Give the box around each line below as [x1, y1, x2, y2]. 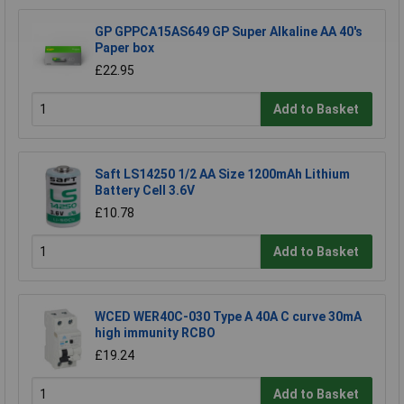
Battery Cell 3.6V [95, 183, 195, 198]
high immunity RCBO [95, 326, 216, 341]
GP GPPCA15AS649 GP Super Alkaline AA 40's [95, 24, 363, 40]
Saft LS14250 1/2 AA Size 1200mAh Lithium [95, 167, 350, 182]
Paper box [95, 41, 154, 56]
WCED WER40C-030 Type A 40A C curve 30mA [95, 309, 362, 325]
